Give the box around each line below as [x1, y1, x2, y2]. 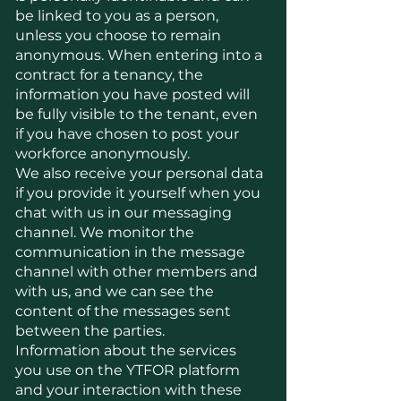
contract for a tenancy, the [15, 66, 203, 83]
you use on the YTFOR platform [15, 362, 240, 379]
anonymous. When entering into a [15, 47, 262, 64]
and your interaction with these [15, 381, 242, 398]
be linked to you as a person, [15, 7, 218, 24]
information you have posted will [15, 86, 250, 103]
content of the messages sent [15, 303, 231, 320]
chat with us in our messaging [15, 204, 232, 221]
